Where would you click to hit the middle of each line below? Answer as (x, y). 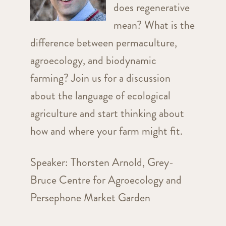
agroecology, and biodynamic (93, 61)
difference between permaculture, (103, 43)
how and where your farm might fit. (107, 131)
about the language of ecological (100, 96)
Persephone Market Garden (90, 198)
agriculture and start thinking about (107, 114)
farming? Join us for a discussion (100, 78)
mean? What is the (154, 25)
